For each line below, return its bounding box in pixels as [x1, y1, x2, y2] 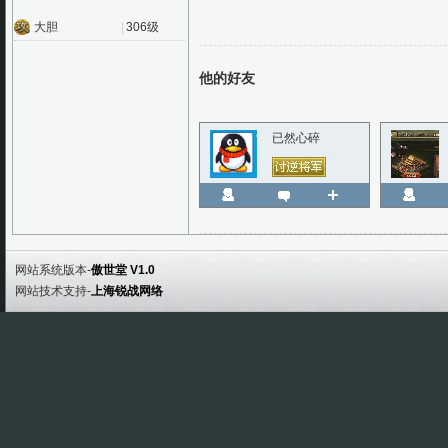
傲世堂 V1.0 [91, 263, 155, 277]
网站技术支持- [15, 284, 91, 298]
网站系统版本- [15, 263, 91, 277]
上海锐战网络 [91, 284, 163, 298]
